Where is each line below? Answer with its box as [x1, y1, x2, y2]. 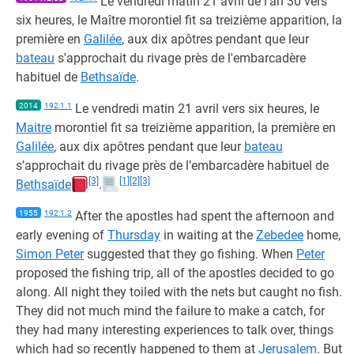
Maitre [16, 120, 51, 135]
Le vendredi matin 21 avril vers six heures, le [72, 101, 319, 116]
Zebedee [256, 228, 303, 243]
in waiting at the [160, 228, 256, 243]
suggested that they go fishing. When [84, 247, 296, 262]
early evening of [16, 228, 107, 243]
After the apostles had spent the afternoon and [72, 209, 334, 224]
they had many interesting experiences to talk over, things [16, 322, 333, 337]
